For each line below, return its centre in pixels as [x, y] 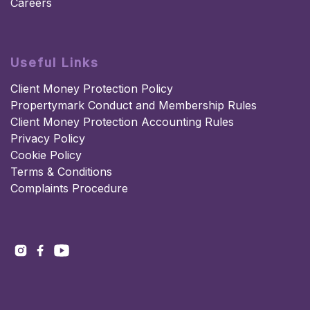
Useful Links [55, 63]
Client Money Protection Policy [92, 89]
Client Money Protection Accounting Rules [122, 122]
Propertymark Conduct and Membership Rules [134, 106]
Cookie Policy [46, 155]
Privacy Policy [48, 139]
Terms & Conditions [61, 172]
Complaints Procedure [69, 189]
